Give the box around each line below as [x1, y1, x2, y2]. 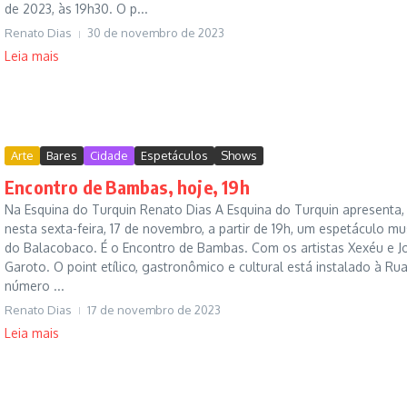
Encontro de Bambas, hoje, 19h [5, 174, 250, 198]
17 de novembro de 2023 [87, 302, 221, 317]
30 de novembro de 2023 [87, 25, 224, 41]
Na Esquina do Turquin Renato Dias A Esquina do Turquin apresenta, [5, 201, 404, 217]
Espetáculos [141, 147, 208, 163]
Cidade [90, 147, 128, 163]
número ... [5, 277, 65, 293]
